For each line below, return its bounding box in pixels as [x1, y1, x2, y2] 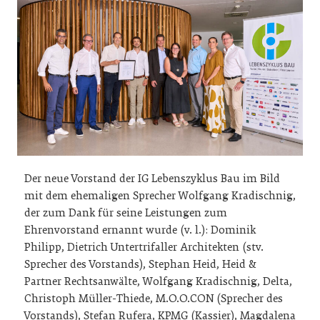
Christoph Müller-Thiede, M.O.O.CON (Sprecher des [24, 291, 283, 305]
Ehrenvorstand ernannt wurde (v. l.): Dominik [24, 223, 256, 236]
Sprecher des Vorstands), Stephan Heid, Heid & [24, 257, 256, 271]
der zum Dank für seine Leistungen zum [24, 206, 227, 219]
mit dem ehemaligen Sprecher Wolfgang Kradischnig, [24, 189, 296, 202]
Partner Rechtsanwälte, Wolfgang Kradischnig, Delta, [24, 274, 292, 288]
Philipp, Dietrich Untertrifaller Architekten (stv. [24, 240, 264, 254]
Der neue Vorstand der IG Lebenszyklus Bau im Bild [24, 171, 280, 185]
